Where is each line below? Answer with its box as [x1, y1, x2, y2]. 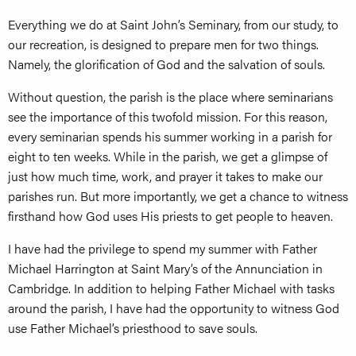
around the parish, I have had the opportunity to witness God [8, 299, 339, 318]
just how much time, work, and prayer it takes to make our [8, 167, 323, 186]
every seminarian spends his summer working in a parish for [8, 127, 332, 146]
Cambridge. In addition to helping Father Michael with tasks [8, 279, 335, 298]
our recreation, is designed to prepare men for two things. [8, 35, 319, 54]
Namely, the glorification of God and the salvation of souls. [8, 55, 325, 74]
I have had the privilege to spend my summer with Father [8, 239, 317, 258]
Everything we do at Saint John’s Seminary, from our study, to [8, 15, 339, 34]
